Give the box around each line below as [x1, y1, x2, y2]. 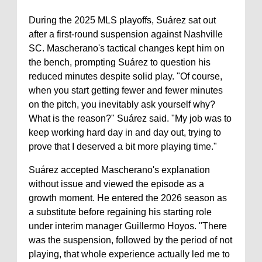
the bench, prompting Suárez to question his [29, 57, 211, 67]
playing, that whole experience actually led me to [29, 249, 230, 259]
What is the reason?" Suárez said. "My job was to [29, 113, 232, 123]
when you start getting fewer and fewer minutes [29, 85, 223, 95]
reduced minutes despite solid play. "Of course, [29, 71, 222, 81]
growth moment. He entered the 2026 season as [29, 192, 227, 203]
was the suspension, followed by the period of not [29, 235, 232, 245]
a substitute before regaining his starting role [29, 206, 212, 217]
